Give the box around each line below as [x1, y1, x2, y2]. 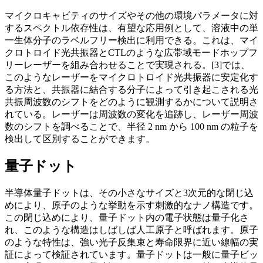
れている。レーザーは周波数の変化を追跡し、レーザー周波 [5, 109, 258, 119]
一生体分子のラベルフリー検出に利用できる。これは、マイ [5, 35, 258, 45]
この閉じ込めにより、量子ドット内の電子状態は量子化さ [5, 213, 249, 223]
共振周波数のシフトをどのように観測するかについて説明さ [5, 96, 258, 107]
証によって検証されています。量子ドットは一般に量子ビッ [5, 249, 258, 260]
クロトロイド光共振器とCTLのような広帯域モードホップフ [5, 47, 258, 58]
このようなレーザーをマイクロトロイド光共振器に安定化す [5, 72, 258, 82]
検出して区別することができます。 [5, 133, 155, 144]
